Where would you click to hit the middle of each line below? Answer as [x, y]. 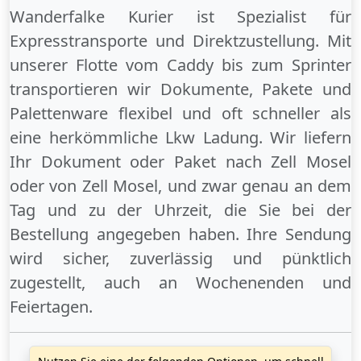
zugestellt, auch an [103, 283]
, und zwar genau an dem [255, 186]
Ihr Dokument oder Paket [118, 162]
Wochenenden [250, 283]
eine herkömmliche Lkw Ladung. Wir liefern [180, 138]
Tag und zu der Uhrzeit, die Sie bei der [180, 210]
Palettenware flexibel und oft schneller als [180, 114]
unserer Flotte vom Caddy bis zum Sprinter [180, 65]
